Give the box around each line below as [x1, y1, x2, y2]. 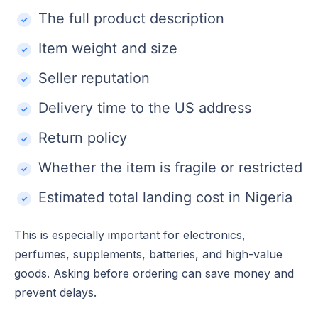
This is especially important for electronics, [14, 227, 246, 242]
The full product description [38, 9, 224, 27]
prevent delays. [14, 285, 97, 300]
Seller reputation [38, 69, 150, 87]
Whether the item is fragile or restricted [38, 158, 302, 176]
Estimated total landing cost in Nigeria [38, 188, 292, 206]
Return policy [38, 128, 127, 146]
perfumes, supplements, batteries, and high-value [14, 246, 283, 261]
